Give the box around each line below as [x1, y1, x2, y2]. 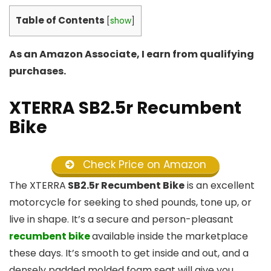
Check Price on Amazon [80, 157, 207, 172]
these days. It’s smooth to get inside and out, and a [9, 246, 249, 261]
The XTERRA [9, 178, 66, 193]
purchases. [9, 64, 66, 78]
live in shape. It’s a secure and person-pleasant [9, 212, 233, 227]
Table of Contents [16, 14, 105, 27]
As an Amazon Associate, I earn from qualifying [9, 47, 254, 61]
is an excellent [184, 178, 255, 193]
